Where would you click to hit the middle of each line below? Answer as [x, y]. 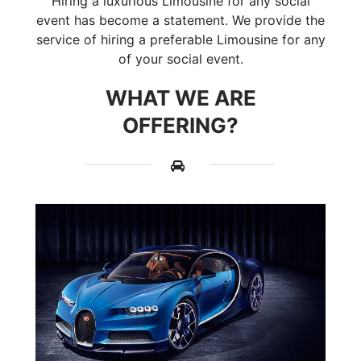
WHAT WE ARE [180, 98]
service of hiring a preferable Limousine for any [180, 39]
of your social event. [180, 58]
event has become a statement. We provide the [180, 20]
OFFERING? [180, 125]
